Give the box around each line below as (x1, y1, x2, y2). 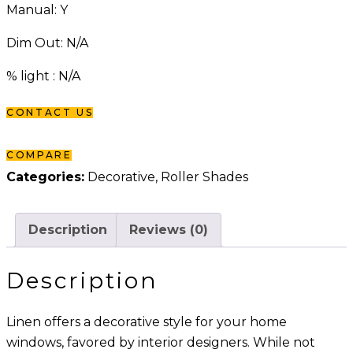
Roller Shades (161, 169, 248, 184)
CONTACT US (6, 106, 94, 118)
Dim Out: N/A (6, 35, 88, 50)
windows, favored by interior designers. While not (6, 335, 315, 350)
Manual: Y (6, 2, 68, 17)
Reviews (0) (129, 221, 208, 237)
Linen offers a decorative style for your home (6, 314, 287, 329)
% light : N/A (6, 68, 80, 84)
